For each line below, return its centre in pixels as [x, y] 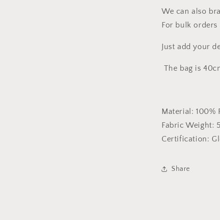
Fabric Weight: [188, 125]
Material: [178, 111]
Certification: [186, 139]
